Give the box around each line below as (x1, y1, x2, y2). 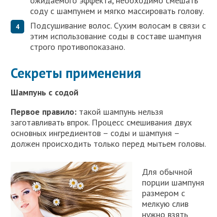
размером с (142, 187, 186, 199)
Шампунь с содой (11, 87, 79, 98)
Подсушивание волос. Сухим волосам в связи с (30, 20, 206, 31)
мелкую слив (142, 198, 189, 210)
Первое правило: (11, 106, 77, 118)
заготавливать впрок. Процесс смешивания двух (11, 117, 192, 128)
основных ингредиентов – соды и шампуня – (11, 127, 180, 139)
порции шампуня (142, 177, 205, 188)
